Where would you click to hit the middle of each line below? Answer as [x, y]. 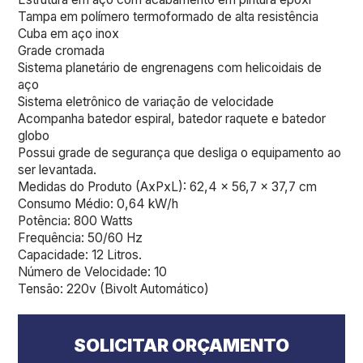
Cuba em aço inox [69, 33]
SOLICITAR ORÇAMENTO [181, 346]
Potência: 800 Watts [76, 220]
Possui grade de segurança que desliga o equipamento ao [180, 152]
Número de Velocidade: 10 [93, 271]
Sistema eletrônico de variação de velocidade [146, 101]
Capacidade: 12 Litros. [80, 254]
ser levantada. [58, 169]
